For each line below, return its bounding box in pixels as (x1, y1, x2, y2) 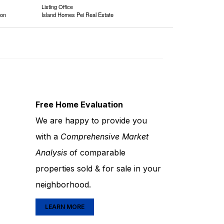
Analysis (35, 147, 67, 157)
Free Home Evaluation (35, 99, 123, 109)
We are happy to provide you (35, 115, 147, 125)
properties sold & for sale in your (35, 163, 161, 173)
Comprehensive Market (60, 131, 148, 141)
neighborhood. (35, 179, 91, 189)
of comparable (67, 147, 125, 157)
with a (35, 131, 60, 141)
